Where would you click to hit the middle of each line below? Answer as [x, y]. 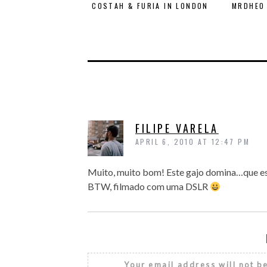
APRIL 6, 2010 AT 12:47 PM [193, 142]
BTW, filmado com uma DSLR [149, 187]
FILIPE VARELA [177, 128]
